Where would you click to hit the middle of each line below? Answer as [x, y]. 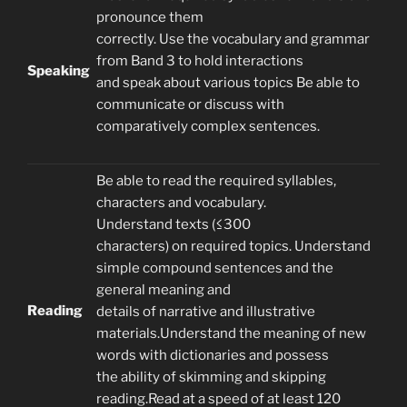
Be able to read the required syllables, [216, 180]
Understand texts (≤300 [174, 224]
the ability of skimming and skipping [211, 377]
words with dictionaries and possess [213, 355]
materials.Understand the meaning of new [231, 333]
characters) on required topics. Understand [233, 246]
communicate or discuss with [190, 104]
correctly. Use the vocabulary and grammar [233, 39]
